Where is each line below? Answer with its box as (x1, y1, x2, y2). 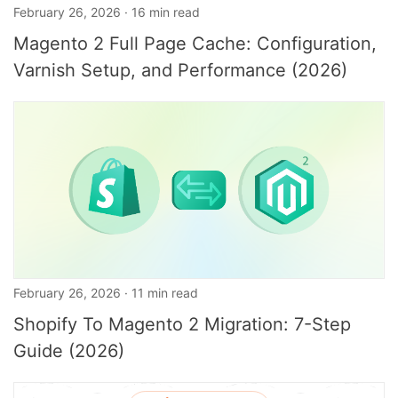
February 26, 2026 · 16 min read (13, 4, 200, 20)
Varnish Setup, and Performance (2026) (13, 60, 347, 81)
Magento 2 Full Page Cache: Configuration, (13, 33, 377, 54)
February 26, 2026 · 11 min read (13, 285, 198, 300)
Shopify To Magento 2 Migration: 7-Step (13, 314, 351, 335)
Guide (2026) (13, 340, 124, 362)
